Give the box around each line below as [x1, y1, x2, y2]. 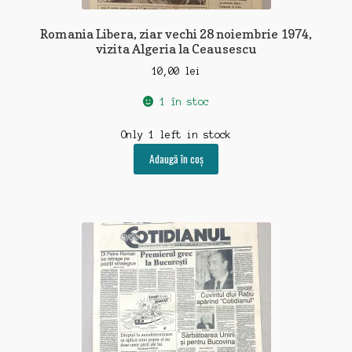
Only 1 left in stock [121, 129, 231, 140]
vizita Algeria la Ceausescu [95, 40, 257, 57]
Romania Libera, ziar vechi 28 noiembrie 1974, [40, 25, 312, 42]
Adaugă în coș [148, 151, 203, 167]
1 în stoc [159, 97, 209, 108]
